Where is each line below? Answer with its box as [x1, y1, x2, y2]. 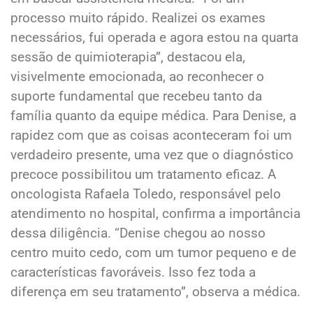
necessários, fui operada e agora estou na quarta [10, 29, 298, 45]
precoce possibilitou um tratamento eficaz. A [10, 166, 276, 182]
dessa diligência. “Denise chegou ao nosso [10, 224, 265, 241]
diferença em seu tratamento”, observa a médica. [10, 283, 300, 300]
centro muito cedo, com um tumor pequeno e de [10, 244, 296, 261]
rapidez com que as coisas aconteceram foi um [10, 126, 292, 143]
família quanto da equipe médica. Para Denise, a [10, 107, 296, 124]
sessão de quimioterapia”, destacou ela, [10, 48, 245, 65]
